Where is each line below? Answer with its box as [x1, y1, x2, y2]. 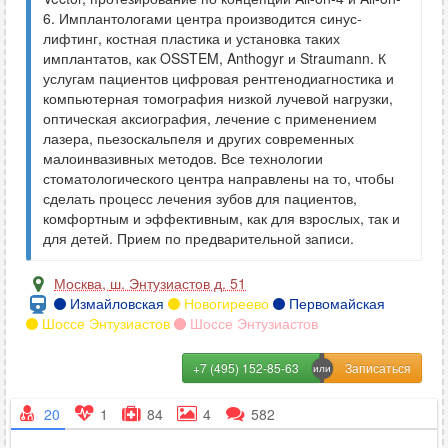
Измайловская [66, 293, 164, 313]
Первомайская [285, 293, 385, 313]
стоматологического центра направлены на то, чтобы [43, 168, 394, 188]
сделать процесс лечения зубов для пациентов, [43, 188, 357, 208]
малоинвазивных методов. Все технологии [43, 148, 323, 168]
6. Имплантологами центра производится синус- [43, 8, 362, 28]
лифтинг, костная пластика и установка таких [43, 28, 340, 48]
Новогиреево [180, 293, 269, 313]
